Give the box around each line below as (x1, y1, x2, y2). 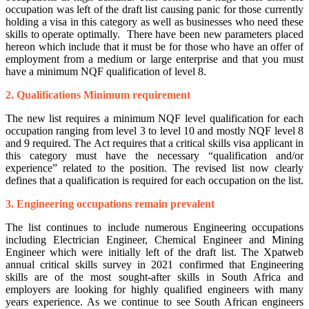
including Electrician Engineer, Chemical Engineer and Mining (6, 234, 303, 246)
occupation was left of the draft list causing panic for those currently (6, 3, 303, 16)
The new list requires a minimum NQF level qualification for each (6, 112, 303, 125)
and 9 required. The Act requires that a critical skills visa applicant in (6, 137, 303, 150)
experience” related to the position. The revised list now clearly (6, 162, 303, 175)
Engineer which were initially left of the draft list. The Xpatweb (6, 246, 303, 259)
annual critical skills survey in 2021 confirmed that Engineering (6, 259, 303, 271)
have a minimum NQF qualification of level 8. (6, 66, 206, 78)
